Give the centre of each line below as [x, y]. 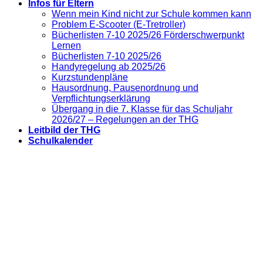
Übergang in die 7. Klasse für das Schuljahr [142, 109]
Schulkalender [60, 141]
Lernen [66, 45]
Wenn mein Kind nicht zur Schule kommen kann [151, 14]
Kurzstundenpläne [90, 77]
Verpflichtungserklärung [101, 98]
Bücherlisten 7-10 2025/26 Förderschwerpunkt [148, 35]
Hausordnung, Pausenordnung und [125, 88]
